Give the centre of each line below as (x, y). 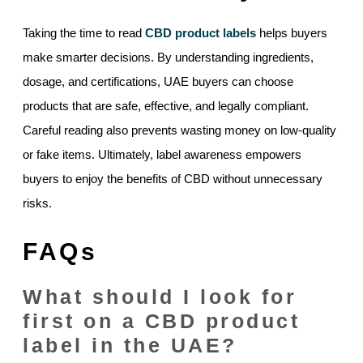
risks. (37, 203)
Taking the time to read (84, 33)
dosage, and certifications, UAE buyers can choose (158, 82)
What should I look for (160, 297)
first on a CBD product (161, 321)
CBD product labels (201, 33)
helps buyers (292, 33)
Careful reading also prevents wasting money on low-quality (179, 130)
